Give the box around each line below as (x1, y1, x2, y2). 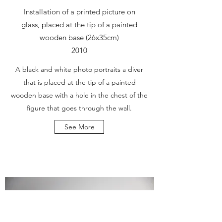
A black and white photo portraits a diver (15, 65, 143, 74)
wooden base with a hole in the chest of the (11, 91, 148, 100)
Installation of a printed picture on (23, 7, 135, 16)
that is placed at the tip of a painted (23, 78, 136, 87)
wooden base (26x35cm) (40, 33, 119, 42)
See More (64, 122, 95, 131)
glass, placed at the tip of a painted (21, 20, 137, 29)
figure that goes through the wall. (27, 104, 132, 112)
